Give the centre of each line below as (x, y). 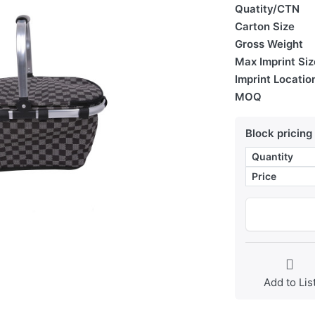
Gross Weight (269, 44)
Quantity (272, 157)
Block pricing (279, 134)
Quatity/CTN (267, 9)
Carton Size (265, 27)
